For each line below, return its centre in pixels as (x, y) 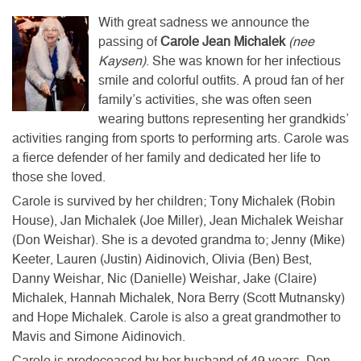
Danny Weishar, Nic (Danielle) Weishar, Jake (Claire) (164, 278)
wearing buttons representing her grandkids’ (224, 119)
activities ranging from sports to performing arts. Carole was (180, 138)
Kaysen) (122, 61)
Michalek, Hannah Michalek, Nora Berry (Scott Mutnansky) (178, 298)
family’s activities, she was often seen (205, 100)
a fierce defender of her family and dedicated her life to (166, 158)
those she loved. (59, 177)
